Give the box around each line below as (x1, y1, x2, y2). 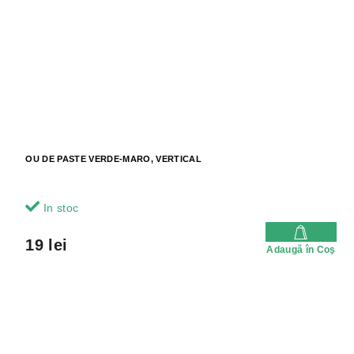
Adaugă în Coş (266, 244, 336, 256)
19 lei (25, 236, 68, 254)
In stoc (40, 201, 79, 215)
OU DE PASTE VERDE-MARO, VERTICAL (25, 154, 201, 164)
